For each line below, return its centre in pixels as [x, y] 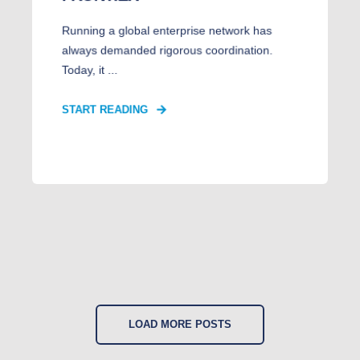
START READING [105, 110]
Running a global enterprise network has [167, 31]
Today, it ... [90, 70]
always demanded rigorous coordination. [167, 50]
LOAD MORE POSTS [180, 324]
